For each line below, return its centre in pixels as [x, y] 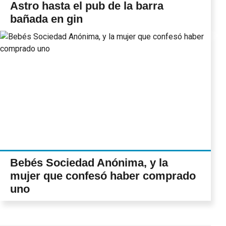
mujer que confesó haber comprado [103, 176]
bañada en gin [46, 19]
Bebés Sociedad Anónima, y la [89, 162]
